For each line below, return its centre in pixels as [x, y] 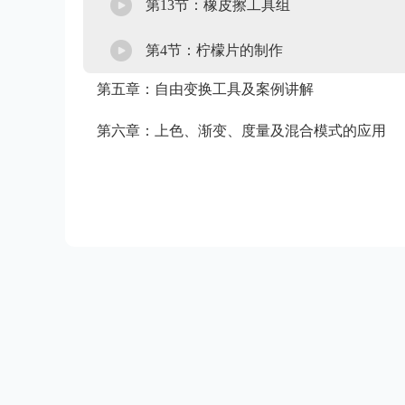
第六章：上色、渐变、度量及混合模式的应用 [241, 131]
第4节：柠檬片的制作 [214, 50]
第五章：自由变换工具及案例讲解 [205, 89]
